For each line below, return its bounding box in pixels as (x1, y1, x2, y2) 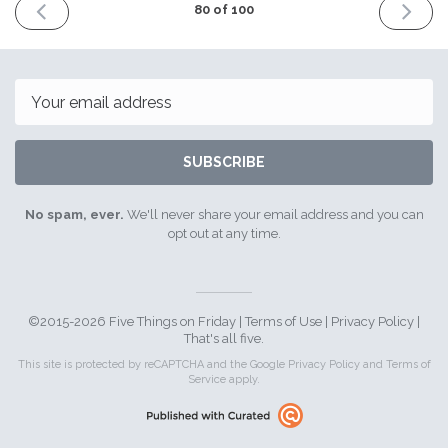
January (399, 52, 445, 72)
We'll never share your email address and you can (123, 207, 424, 223)
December (46, 52, 105, 72)
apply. (226, 373, 260, 387)
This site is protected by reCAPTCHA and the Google (17, 358, 288, 372)
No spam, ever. (24, 207, 124, 223)
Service (188, 373, 226, 387)
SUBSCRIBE (183, 154, 265, 171)
